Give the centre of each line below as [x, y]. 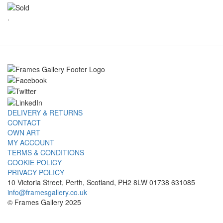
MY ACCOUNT [31, 142]
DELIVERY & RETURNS [45, 112]
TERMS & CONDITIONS [46, 152]
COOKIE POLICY [35, 162]
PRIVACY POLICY [36, 172]
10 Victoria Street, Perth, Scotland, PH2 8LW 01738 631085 [101, 182]
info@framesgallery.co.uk [47, 192]
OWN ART [24, 132]
